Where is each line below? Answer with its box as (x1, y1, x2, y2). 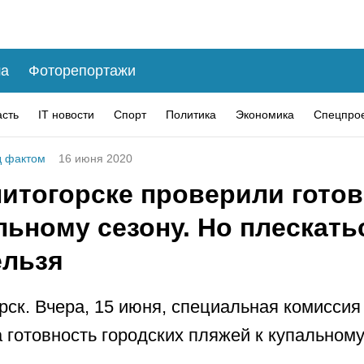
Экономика (236, 107, 294, 121)
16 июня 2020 (58, 152, 132, 165)
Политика (166, 107, 216, 121)
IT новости (38, 107, 94, 121)
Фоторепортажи (28, 62, 136, 79)
